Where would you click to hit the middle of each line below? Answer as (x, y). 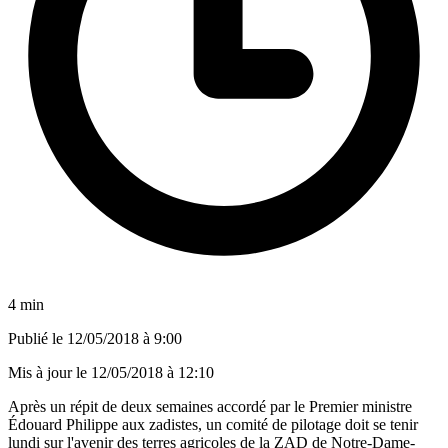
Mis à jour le (49, 372)
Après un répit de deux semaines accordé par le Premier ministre (210, 406)
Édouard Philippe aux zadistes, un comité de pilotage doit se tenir (213, 424)
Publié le (37, 338)
